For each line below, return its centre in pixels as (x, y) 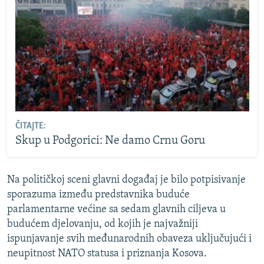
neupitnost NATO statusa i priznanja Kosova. (107, 253)
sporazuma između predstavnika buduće (98, 194)
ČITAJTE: (30, 126)
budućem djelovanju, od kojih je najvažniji (103, 224)
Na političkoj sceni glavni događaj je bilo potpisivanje (126, 180)
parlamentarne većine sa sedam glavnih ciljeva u (116, 209)
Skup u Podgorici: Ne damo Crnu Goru (110, 141)
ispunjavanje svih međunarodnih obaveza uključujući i (129, 239)
